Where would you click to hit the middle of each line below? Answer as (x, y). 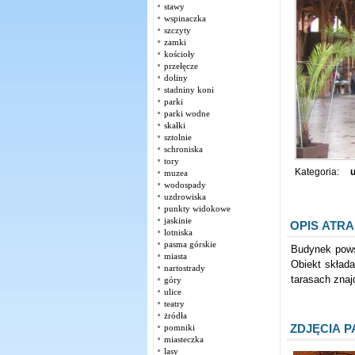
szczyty (177, 30)
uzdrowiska (185, 197)
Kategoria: (317, 172)
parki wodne (187, 113)
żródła (176, 315)
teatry (174, 303)
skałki (175, 125)
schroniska (183, 149)
